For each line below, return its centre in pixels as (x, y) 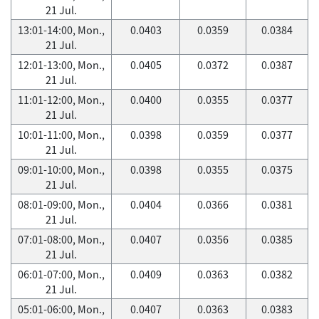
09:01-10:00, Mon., (61, 169)
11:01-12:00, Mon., (61, 100)
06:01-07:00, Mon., (61, 274)
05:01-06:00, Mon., (61, 309)
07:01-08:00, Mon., (61, 239)
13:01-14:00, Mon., (61, 30)
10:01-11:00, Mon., (61, 135)
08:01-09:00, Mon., (61, 204)
